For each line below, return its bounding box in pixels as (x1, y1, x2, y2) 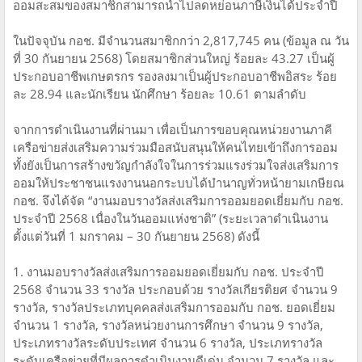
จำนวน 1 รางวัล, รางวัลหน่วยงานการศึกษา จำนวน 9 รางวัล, (13, 317, 323, 334)
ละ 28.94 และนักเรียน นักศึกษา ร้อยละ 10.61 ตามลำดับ (13, 86, 306, 103)
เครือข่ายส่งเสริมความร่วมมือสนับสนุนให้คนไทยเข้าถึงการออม (13, 139, 338, 156)
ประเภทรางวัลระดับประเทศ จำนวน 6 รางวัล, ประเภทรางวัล (13, 335, 322, 351)
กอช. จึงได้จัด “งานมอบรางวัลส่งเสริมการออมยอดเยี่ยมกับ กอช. (13, 192, 343, 209)
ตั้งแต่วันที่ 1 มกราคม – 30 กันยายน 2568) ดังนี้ (13, 228, 259, 245)
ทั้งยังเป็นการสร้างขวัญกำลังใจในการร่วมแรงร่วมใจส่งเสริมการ (13, 157, 339, 174)
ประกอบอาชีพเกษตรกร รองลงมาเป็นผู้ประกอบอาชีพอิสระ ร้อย (13, 68, 337, 85)
